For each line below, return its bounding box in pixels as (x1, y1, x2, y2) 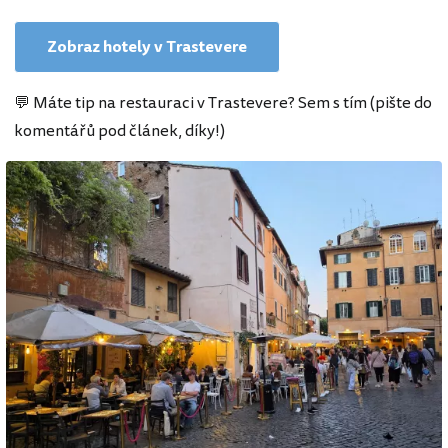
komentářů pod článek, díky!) (14, 119, 225, 144)
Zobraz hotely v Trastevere (47, 35, 247, 60)
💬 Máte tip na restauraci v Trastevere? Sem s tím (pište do (14, 91, 432, 116)
